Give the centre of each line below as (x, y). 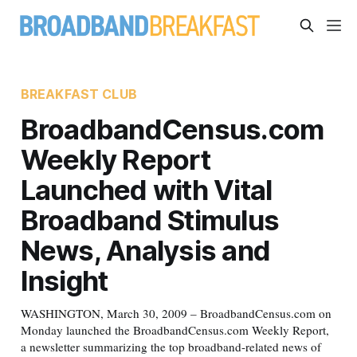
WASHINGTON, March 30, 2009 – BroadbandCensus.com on (176, 313)
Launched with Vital (146, 189)
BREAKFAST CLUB (78, 94)
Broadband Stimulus (150, 220)
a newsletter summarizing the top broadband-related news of (171, 346)
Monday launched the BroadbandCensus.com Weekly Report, (175, 330)
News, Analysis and (145, 250)
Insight (64, 280)
